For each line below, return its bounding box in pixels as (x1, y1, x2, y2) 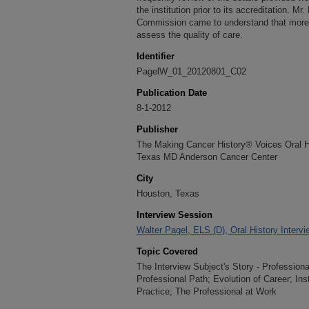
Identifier (137, 51, 175, 61)
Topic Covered (137, 246, 198, 257)
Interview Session (137, 210, 212, 220)
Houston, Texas (137, 188, 199, 199)
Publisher (137, 124, 178, 134)
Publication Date (137, 88, 207, 98)
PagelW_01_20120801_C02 (137, 66, 246, 77)
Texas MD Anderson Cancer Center (137, 152, 277, 162)
